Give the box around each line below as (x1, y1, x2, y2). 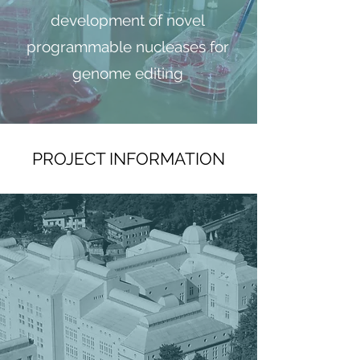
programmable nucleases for (27, 38, 229, 55)
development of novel (51, 11, 205, 29)
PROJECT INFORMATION (32, 149, 225, 169)
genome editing (72, 64, 183, 82)
